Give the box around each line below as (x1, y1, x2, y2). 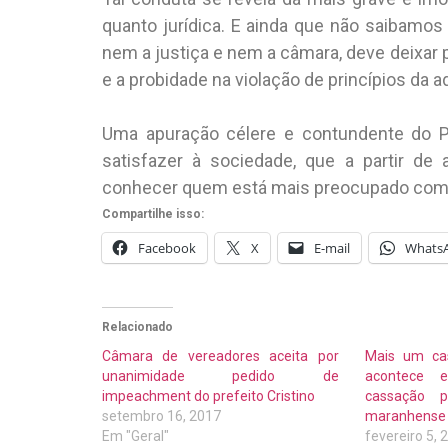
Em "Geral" (102, 427, 169, 444)
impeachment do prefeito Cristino (102, 387, 315, 404)
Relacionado (102, 319, 173, 334)
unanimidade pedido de (102, 367, 339, 384)
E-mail (314, 238, 350, 257)
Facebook (138, 238, 196, 257)
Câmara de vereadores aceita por (102, 347, 339, 364)
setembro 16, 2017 (102, 407, 221, 424)
